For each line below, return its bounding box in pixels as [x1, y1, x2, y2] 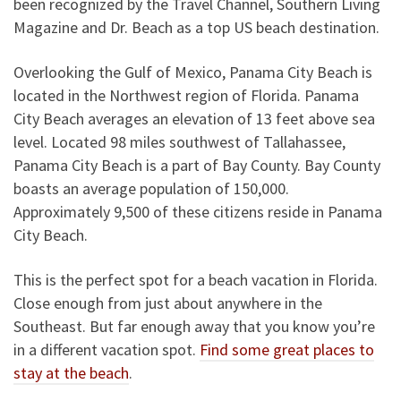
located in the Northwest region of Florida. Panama [13, 84, 359, 106]
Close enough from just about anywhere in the [13, 292, 322, 313]
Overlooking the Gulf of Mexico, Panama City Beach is [13, 61, 372, 82]
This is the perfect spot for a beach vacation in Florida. [13, 269, 378, 290]
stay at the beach [13, 362, 129, 383]
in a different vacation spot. [13, 338, 200, 360]
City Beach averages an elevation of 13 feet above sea [13, 107, 375, 129]
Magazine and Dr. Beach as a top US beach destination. [13, 16, 380, 38]
